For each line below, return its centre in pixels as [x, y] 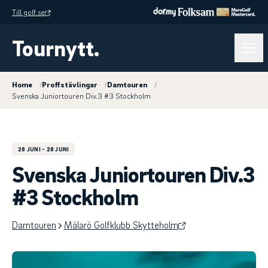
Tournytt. [56, 48]
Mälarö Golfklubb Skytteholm [121, 225]
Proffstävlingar [70, 84]
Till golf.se [28, 12]
